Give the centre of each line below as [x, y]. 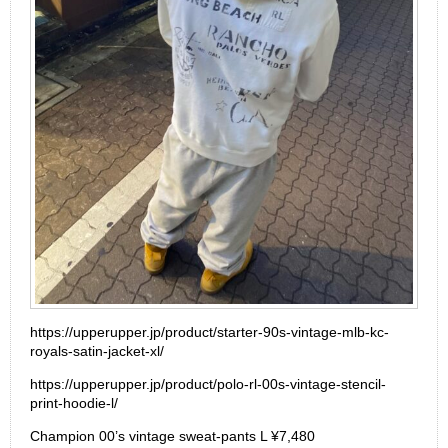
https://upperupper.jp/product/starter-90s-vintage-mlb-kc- [209, 332]
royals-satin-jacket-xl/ [97, 351]
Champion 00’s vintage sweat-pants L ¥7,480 [172, 436]
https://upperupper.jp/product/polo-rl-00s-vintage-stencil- [208, 384]
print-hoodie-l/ [74, 403]
